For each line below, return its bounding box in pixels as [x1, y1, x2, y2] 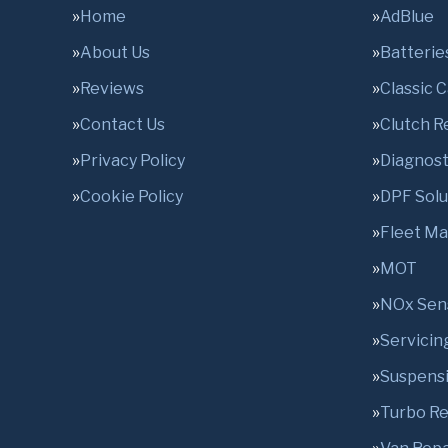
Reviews [80, 79, 144, 98]
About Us [80, 43, 150, 62]
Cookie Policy [80, 187, 183, 206]
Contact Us [80, 115, 165, 134]
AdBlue [380, 7, 434, 26]
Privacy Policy [80, 151, 185, 170]
